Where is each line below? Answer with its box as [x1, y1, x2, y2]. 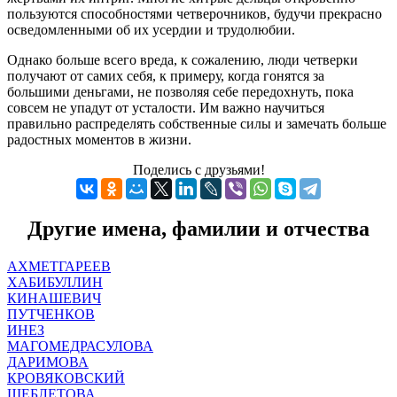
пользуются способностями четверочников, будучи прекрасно [7, 5, 382, 21]
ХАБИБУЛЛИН [7, 274, 103, 290]
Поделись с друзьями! [132, 161, 265, 177]
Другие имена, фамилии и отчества [27, 216, 370, 240]
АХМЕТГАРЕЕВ [7, 258, 111, 274]
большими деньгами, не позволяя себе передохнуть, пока [7, 83, 354, 99]
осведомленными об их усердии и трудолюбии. [7, 21, 295, 37]
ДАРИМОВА [7, 354, 89, 370]
